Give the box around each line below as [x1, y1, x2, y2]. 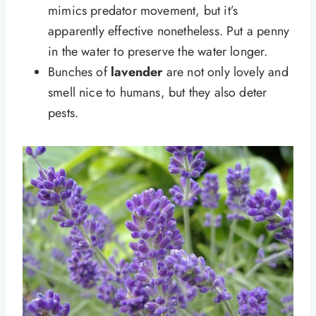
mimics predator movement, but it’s [48, 1, 238, 20]
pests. [48, 104, 79, 123]
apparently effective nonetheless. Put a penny [48, 22, 290, 41]
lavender [110, 63, 166, 82]
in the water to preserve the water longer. [48, 42, 268, 61]
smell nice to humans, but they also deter [48, 83, 267, 102]
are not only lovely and [166, 63, 288, 82]
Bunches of [48, 63, 111, 82]
